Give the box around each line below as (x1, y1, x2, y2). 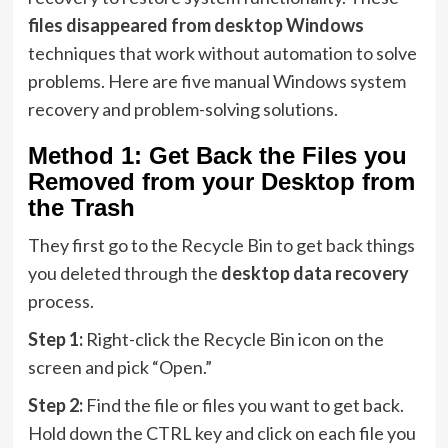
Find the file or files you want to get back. (85, 394, 404, 416)
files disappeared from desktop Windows (27, 14, 364, 36)
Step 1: (27, 328, 86, 350)
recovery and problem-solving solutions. (27, 98, 338, 120)
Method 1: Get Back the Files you (27, 142, 407, 169)
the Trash (27, 194, 135, 221)
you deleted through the (27, 262, 221, 284)
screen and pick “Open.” (27, 356, 212, 378)
